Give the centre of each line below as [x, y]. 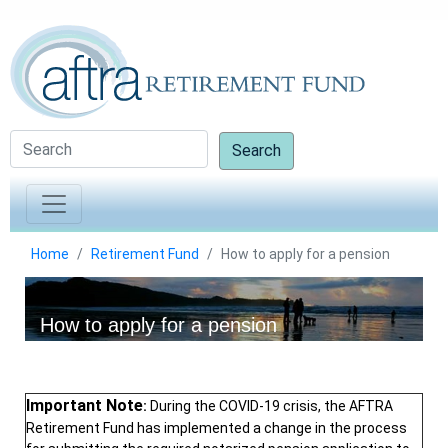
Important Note [84, 406]
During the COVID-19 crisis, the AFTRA [271, 406]
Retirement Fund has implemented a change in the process [216, 428]
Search [256, 150]
